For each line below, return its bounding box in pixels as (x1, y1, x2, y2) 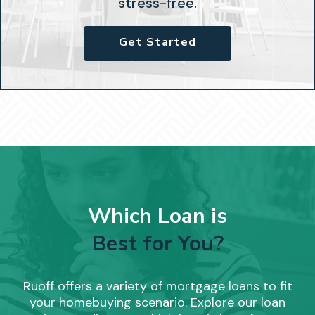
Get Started (118, 34, 197, 50)
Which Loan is (88, 202, 227, 231)
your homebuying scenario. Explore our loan (30, 294, 285, 311)
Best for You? (91, 229, 224, 258)
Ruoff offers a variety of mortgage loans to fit (22, 278, 292, 295)
